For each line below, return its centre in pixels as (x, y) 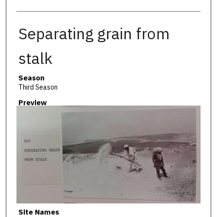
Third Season (38, 87)
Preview (32, 103)
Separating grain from (94, 33)
